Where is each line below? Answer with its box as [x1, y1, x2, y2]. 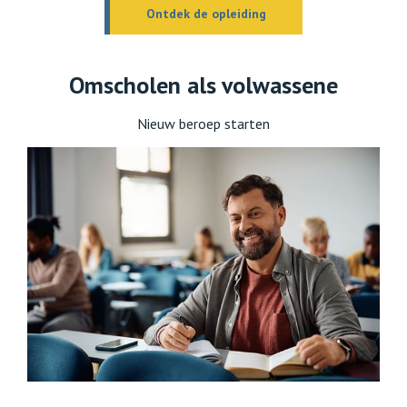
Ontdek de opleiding [146, 5, 266, 22]
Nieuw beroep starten [137, 114, 270, 133]
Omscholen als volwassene [69, 69, 338, 100]
